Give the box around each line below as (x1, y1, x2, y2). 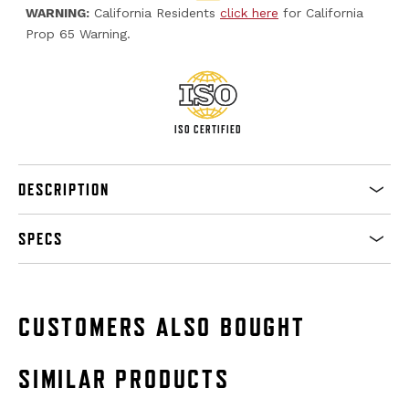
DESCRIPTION (18, 179, 110, 199)
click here (220, 5, 278, 20)
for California (278, 5, 363, 20)
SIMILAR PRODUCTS (18, 363, 230, 393)
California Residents (89, 5, 220, 20)
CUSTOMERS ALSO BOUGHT (18, 311, 306, 341)
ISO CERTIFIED (174, 122, 242, 136)
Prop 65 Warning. (26, 26, 131, 41)
